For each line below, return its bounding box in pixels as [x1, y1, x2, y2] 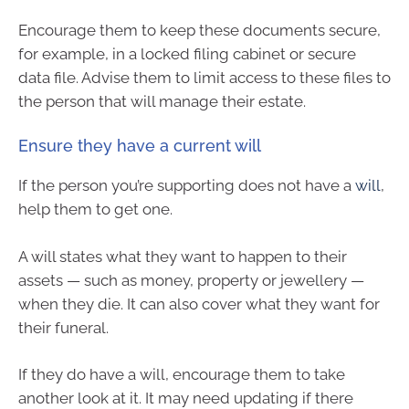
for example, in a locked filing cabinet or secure [18, 44, 356, 63]
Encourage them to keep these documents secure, [18, 20, 381, 39]
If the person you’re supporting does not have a [18, 176, 355, 195]
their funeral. [18, 318, 109, 337]
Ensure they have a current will [18, 136, 261, 156]
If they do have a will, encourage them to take [18, 365, 345, 384]
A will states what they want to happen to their [18, 246, 347, 266]
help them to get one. [18, 200, 173, 219]
